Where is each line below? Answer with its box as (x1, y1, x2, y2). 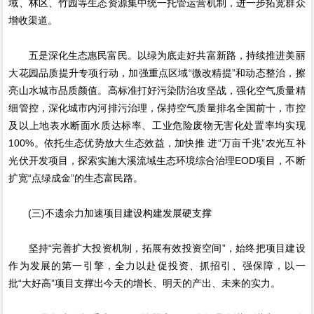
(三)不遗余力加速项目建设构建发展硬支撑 (8, 207, 212, 219)
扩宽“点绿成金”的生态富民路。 (8, 172, 144, 184)
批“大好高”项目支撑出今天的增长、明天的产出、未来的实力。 (8, 278, 281, 289)
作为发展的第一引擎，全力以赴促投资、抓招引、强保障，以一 (8, 260, 306, 272)
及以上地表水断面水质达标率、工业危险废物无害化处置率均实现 (8, 120, 306, 132)
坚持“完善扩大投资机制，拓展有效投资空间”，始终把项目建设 (8, 243, 306, 254)
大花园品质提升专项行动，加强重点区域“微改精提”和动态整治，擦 (8, 67, 306, 79)
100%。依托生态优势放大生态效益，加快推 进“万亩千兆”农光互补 (8, 137, 306, 149)
